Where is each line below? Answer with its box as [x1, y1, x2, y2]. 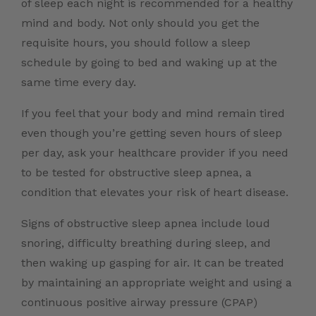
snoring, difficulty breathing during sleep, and [21, 236, 271, 250]
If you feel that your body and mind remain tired [21, 107, 285, 121]
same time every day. [21, 75, 136, 90]
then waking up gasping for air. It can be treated [21, 256, 284, 270]
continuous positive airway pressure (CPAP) [21, 296, 257, 310]
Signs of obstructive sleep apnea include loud [21, 217, 270, 231]
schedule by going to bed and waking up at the [21, 56, 277, 70]
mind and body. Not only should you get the [21, 16, 260, 30]
